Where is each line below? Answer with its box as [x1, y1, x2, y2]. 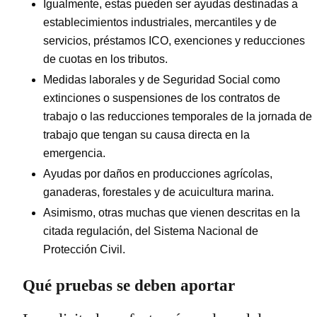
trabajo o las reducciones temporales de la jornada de [43, 110, 312, 122]
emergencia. [43, 146, 105, 159]
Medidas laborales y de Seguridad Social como [43, 73, 280, 86]
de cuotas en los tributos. [43, 52, 168, 65]
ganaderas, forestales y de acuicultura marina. [43, 185, 274, 198]
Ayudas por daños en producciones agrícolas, [43, 167, 272, 180]
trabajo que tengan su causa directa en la [43, 128, 250, 141]
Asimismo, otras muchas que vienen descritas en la [43, 206, 300, 219]
